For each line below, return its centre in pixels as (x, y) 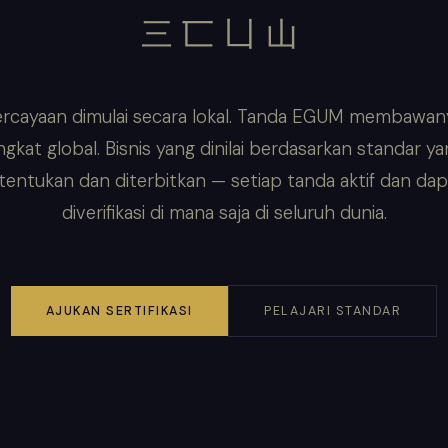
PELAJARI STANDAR (333, 310)
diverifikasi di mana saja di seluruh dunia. (224, 213)
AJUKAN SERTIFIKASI (119, 310)
